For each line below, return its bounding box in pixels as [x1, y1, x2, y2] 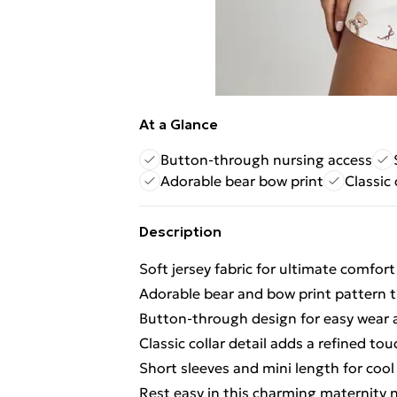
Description [139, 222, 222, 240]
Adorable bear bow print [160, 172, 323, 190]
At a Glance [139, 115, 218, 133]
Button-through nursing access [160, 151, 372, 168]
